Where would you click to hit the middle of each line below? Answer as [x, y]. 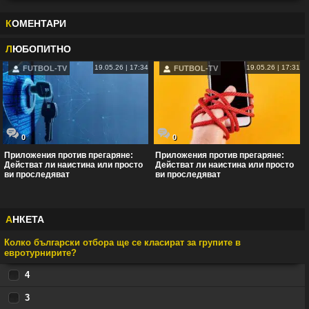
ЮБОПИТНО [42, 49]
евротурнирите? [40, 252]
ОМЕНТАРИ [39, 23]
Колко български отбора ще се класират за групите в [122, 242]
